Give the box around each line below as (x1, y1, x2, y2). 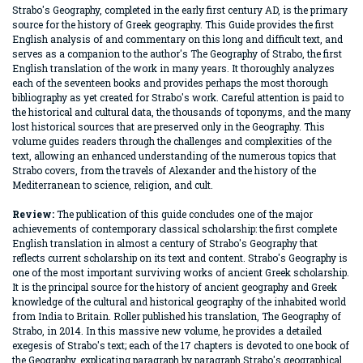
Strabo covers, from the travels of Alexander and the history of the (12, 164, 316, 177)
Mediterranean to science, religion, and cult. (12, 178, 213, 191)
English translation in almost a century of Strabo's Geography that (12, 237, 318, 250)
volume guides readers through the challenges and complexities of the (12, 135, 331, 147)
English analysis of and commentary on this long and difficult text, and (12, 32, 343, 45)
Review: (12, 207, 57, 220)
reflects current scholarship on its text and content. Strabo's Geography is (12, 251, 348, 264)
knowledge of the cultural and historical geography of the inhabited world (12, 295, 346, 308)
